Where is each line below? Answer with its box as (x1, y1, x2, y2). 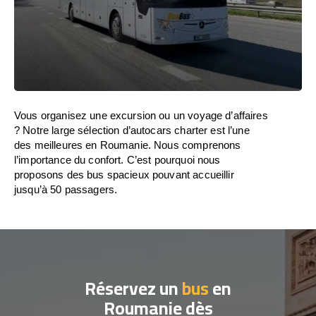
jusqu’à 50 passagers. (14, 183, 118, 195)
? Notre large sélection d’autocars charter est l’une (14, 124, 250, 136)
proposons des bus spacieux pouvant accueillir (14, 169, 234, 181)
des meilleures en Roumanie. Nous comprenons (14, 139, 241, 151)
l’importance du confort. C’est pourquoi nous (14, 154, 221, 166)
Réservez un (85, 272, 182, 305)
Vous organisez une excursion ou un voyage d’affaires (14, 109, 268, 121)
